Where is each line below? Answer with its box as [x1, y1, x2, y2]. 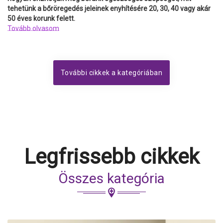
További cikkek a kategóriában [60, 69, 163, 77]
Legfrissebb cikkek [24, 144, 199, 169]
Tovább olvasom [7, 24, 59, 33]
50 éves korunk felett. [7, 14, 75, 23]
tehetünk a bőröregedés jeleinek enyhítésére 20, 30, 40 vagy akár [7, 4, 211, 13]
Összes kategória [58, 170, 165, 187]
